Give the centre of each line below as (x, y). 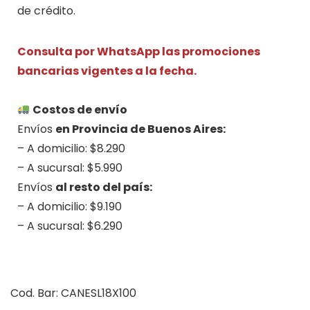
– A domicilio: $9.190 (70, 206)
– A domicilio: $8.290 (71, 148)
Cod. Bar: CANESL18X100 (73, 293)
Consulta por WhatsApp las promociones (139, 51)
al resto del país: (104, 187)
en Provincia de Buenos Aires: (140, 129)
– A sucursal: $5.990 (70, 167)
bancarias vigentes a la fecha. (107, 71)
